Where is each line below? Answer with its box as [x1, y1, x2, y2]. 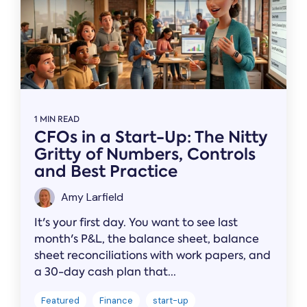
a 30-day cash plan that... [34, 265, 176, 280]
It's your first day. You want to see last [34, 215, 238, 230]
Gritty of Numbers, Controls [34, 143, 256, 166]
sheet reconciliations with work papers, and [34, 248, 271, 263]
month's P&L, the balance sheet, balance [34, 232, 259, 247]
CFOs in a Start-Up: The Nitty [34, 126, 268, 149]
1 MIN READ [34, 114, 79, 125]
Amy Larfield [58, 190, 123, 205]
